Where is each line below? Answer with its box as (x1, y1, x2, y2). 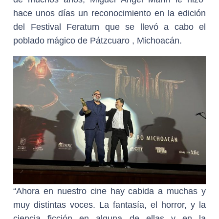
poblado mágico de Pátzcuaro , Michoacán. (13, 36, 182, 45)
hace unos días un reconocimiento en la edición (13, 8, 206, 18)
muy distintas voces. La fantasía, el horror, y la (13, 200, 206, 210)
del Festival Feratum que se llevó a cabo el (13, 22, 206, 32)
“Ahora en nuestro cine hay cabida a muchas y (13, 186, 206, 196)
